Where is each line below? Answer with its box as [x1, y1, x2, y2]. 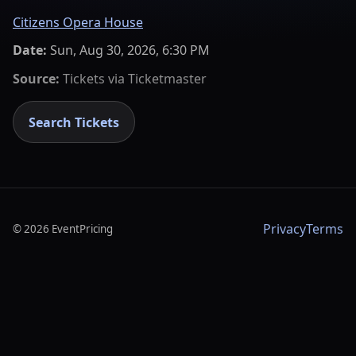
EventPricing [52, 222, 113, 237]
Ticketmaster [128, 69, 207, 87]
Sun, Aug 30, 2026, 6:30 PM [50, 41, 210, 60]
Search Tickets [29, 113, 120, 131]
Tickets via [60, 69, 128, 87]
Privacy [263, 220, 306, 238]
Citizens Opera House [13, 13, 143, 31]
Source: [13, 69, 60, 87]
